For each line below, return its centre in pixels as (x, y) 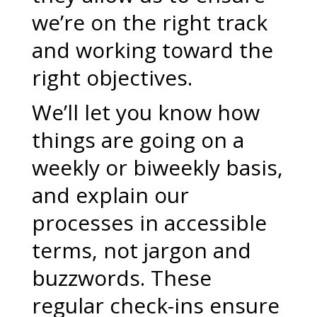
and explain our (110, 195)
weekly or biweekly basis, (157, 167)
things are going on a (138, 140)
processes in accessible (149, 223)
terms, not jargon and (141, 250)
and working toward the (152, 50)
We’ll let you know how (145, 112)
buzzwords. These (121, 278)
